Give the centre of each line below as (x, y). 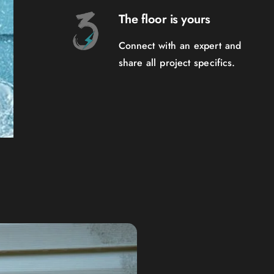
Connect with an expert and (180, 45)
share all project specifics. (177, 62)
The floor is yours (164, 19)
